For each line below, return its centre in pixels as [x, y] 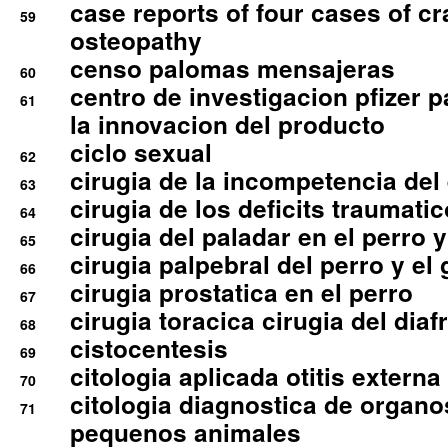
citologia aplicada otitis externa [255, 376]
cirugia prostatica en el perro [241, 292]
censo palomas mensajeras [232, 68]
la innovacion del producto [227, 124]
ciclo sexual [141, 152]
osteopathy [136, 40]
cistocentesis [149, 348]
